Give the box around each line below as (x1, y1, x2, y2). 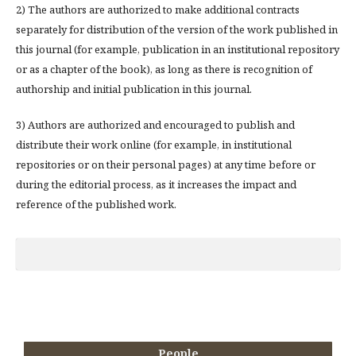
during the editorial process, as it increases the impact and (16, 176, 296, 192)
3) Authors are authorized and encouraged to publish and (16, 117, 295, 132)
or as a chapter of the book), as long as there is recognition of (16, 61, 312, 76)
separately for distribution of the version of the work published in (16, 21, 338, 37)
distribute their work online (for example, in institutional (16, 137, 292, 152)
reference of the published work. (16, 196, 176, 211)
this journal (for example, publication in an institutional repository (16, 41, 339, 56)
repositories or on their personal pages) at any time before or (16, 157, 315, 172)
